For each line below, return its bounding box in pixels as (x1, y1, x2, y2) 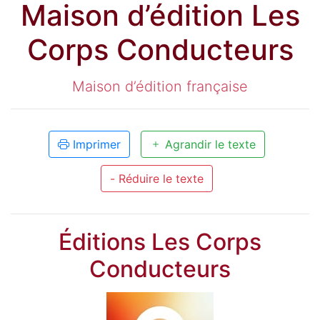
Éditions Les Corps (59, 228, 261, 256)
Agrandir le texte (161, 137, 256, 152)
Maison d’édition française (72, 78, 248, 96)
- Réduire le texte (109, 171, 204, 186)
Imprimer (69, 137, 121, 152)
